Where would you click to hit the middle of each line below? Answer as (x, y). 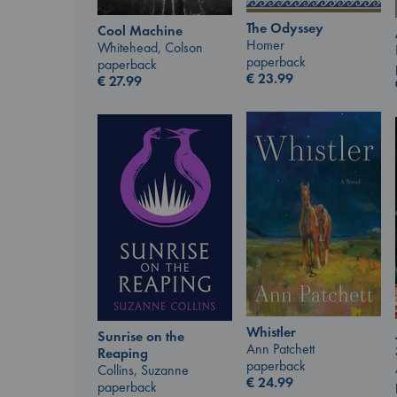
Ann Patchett (280, 348)
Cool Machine (140, 31)
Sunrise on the (141, 337)
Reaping (123, 354)
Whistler (271, 331)
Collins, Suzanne (143, 370)
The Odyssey (285, 28)
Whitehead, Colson (150, 48)
